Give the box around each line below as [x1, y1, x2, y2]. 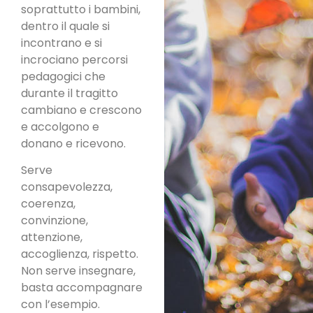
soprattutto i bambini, [21, 1, 140, 18]
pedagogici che [21, 68, 105, 85]
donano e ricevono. [21, 136, 126, 152]
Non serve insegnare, [21, 263, 136, 279]
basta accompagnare [21, 279, 143, 296]
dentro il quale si [21, 18, 110, 35]
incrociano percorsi [21, 52, 128, 68]
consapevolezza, [21, 179, 112, 196]
